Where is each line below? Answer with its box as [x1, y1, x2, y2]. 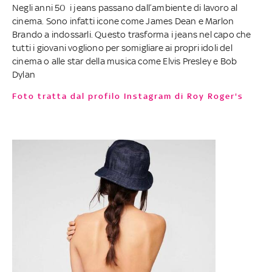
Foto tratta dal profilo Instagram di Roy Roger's [18, 91, 243, 101]
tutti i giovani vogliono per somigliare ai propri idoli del [12, 42, 233, 53]
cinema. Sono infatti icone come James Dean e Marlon [12, 15, 234, 26]
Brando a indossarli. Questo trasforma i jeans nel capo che [12, 29, 251, 39]
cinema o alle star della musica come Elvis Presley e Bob [12, 55, 237, 66]
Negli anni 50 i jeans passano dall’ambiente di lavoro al [12, 2, 238, 13]
